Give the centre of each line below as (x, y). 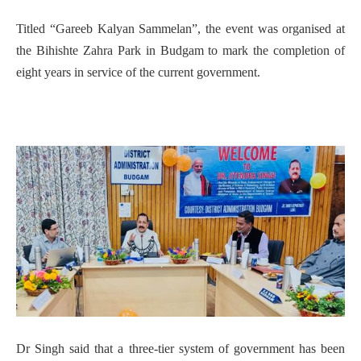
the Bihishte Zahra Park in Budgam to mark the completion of (180, 50)
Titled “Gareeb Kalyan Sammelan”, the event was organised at (180, 28)
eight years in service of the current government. (138, 72)
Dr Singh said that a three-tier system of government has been (180, 348)
